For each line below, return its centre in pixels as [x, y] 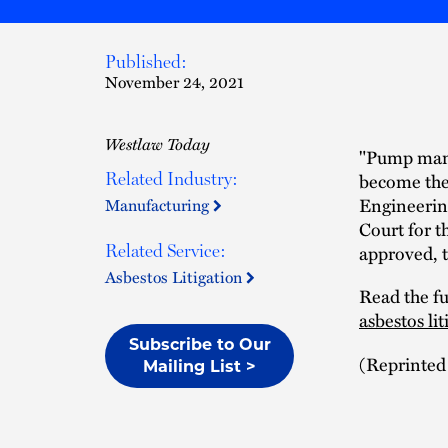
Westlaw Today [157, 143]
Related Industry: [171, 178]
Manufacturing [159, 205]
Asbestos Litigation [175, 277]
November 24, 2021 [174, 82]
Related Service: [165, 250]
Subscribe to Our [199, 344]
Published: [146, 61]
